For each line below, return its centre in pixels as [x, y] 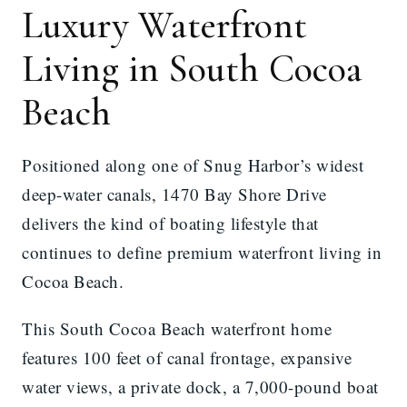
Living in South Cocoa [193, 68]
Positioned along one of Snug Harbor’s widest [193, 164]
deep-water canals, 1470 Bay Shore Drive [174, 194]
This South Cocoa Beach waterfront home [177, 328]
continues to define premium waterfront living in [202, 252]
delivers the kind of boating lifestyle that [170, 223]
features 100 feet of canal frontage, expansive [187, 357]
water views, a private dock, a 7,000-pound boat [200, 386]
